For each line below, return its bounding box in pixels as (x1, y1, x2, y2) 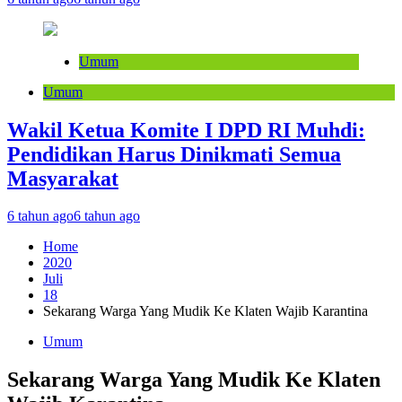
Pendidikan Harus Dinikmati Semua (7, 142, 341, 166)
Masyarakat (7, 166, 118, 190)
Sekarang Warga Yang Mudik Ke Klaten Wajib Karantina (43, 303, 368, 319)
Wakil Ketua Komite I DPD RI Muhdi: (7, 118, 365, 142)
